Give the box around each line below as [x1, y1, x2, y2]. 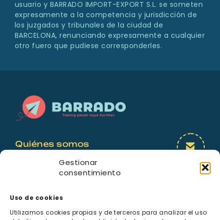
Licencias [15, 156, 62, 166]
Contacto [15, 174, 64, 184]
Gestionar [59, 157, 98, 167]
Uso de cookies [10, 193, 63, 202]
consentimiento [59, 167, 121, 178]
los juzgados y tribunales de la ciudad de [14, 20, 164, 30]
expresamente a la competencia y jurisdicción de [14, 10, 197, 20]
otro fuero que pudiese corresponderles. [14, 41, 163, 51]
